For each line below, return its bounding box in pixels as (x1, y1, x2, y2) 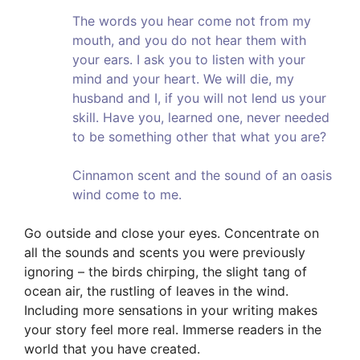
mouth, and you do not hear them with (72, 32, 306, 49)
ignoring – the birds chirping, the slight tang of (24, 264, 307, 280)
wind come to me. (72, 186, 182, 203)
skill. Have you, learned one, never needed (72, 109, 329, 126)
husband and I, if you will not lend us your (72, 90, 326, 107)
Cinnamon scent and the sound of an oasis (72, 167, 332, 184)
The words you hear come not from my (72, 13, 311, 30)
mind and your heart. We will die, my (72, 71, 294, 88)
